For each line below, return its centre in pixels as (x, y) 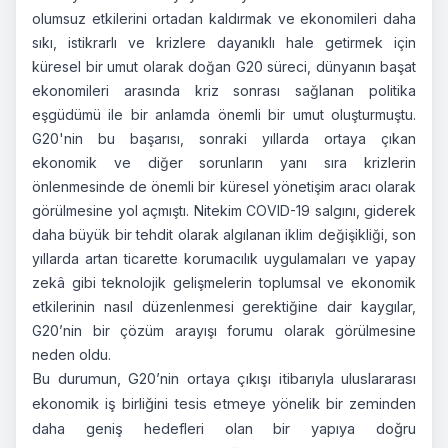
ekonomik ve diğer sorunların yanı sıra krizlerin (224, 162)
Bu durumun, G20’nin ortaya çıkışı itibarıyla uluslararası (224, 378)
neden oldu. (71, 354)
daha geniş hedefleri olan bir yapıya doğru (224, 428)
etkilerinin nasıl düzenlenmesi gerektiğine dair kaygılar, (224, 306)
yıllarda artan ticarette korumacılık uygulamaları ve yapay (224, 258)
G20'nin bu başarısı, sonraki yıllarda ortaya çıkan (224, 138)
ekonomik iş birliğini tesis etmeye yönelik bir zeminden (224, 403)
